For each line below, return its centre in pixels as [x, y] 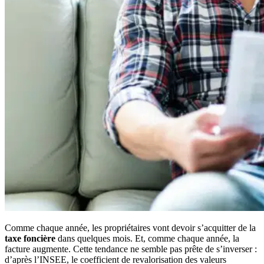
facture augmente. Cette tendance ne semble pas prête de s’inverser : [131, 249]
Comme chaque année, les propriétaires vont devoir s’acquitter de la [130, 227]
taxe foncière [30, 238]
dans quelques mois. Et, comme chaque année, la [147, 238]
